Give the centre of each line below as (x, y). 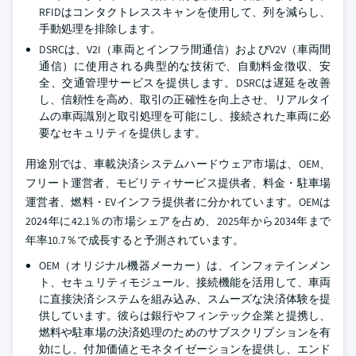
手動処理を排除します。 (100, 29)
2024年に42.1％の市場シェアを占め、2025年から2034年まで (178, 221)
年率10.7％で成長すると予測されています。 (135, 240)
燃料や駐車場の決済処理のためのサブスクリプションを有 (185, 332)
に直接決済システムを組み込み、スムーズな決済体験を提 (185, 299)
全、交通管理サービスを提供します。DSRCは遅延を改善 (185, 83)
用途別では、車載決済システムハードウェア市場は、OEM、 (178, 164)
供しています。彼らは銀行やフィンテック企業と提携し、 (185, 315)
